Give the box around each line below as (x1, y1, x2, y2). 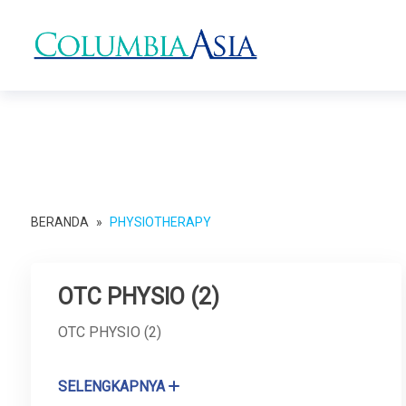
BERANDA (31, 215, 89, 229)
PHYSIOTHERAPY (110, 215, 211, 229)
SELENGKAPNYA (58, 378, 165, 395)
